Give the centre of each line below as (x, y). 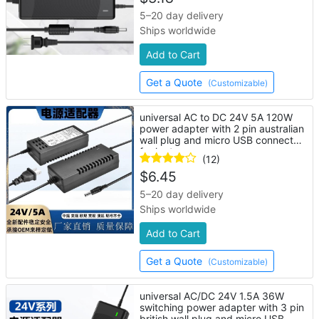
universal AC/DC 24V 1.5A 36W (212, 296)
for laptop (163, 151)
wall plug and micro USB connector (221, 140)
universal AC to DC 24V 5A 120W (216, 117)
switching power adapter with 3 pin (222, 307)
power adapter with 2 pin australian (222, 129)
